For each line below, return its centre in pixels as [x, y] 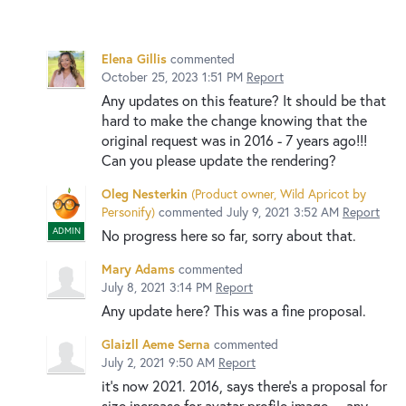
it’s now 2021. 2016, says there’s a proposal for [244, 385]
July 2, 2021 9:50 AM [158, 362]
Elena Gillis [134, 58]
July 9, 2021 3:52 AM [283, 211]
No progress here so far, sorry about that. [229, 235]
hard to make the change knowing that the [234, 120]
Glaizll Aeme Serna [156, 343]
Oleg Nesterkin [145, 193]
